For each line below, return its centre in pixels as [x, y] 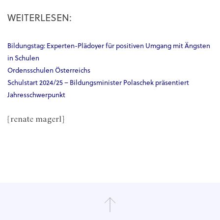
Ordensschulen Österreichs [49, 71]
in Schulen [23, 59]
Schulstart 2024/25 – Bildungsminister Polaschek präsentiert [98, 83]
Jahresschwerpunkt [36, 96]
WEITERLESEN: [40, 19]
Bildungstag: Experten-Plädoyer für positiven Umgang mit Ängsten [109, 47]
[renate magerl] [36, 120]
